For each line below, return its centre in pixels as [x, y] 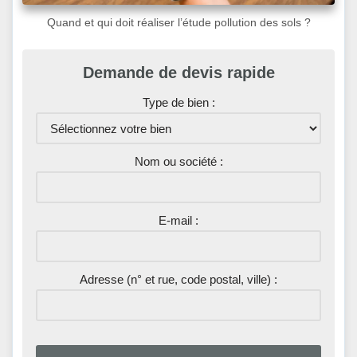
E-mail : [178, 221]
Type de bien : [178, 103]
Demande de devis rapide [178, 73]
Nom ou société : [178, 162]
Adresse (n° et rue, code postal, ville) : [178, 280]
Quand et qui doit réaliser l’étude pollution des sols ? [178, 23]
